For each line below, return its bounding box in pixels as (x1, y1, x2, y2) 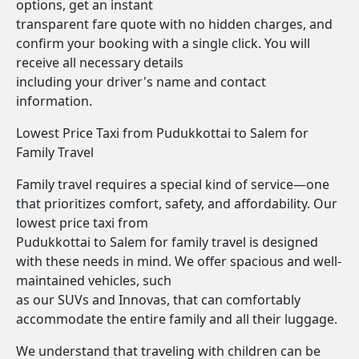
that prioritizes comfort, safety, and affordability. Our (16, 195, 337, 212)
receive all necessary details (16, 54, 184, 71)
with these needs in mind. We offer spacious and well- (16, 252, 341, 270)
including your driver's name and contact (16, 73, 266, 91)
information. (16, 92, 92, 110)
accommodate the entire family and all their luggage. (16, 310, 337, 328)
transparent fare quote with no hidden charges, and (16, 15, 333, 33)
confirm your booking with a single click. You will (16, 34, 310, 52)
